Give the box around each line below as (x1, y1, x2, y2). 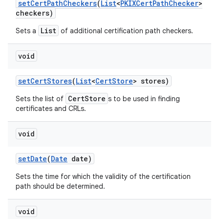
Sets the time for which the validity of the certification (16, 172, 191, 181)
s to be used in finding (108, 94, 180, 103)
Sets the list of (16, 94, 66, 103)
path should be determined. (16, 182, 105, 191)
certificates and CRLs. (16, 104, 86, 113)
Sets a (16, 26, 38, 35)
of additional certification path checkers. (59, 26, 193, 35)
